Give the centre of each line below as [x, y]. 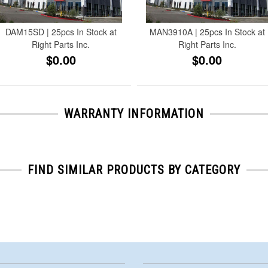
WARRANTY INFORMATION [134, 113]
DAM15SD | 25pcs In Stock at [61, 31]
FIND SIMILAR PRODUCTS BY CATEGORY [134, 170]
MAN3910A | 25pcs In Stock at [207, 31]
